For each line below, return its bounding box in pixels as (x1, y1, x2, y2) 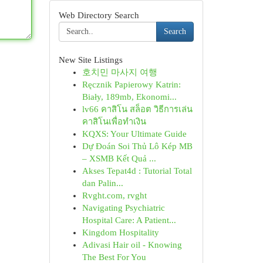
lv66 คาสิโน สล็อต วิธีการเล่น (82, 104, 193, 114)
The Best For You (82, 252, 146, 262)
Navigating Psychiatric (82, 203, 165, 213)
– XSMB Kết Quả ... (82, 154, 156, 163)
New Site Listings (58, 55, 123, 65)
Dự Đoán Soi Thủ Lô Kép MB (82, 141, 193, 151)
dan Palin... (82, 178, 123, 188)
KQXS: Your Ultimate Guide (82, 129, 187, 139)
